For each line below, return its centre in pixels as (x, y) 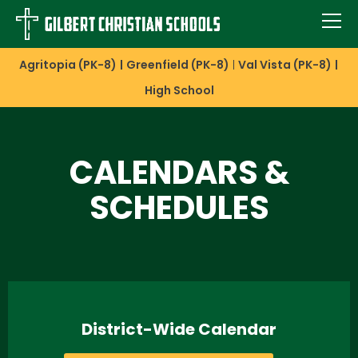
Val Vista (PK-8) (285, 64)
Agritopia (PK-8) (68, 64)
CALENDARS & (179, 172)
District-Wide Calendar (179, 329)
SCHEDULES (179, 207)
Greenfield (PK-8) (177, 64)
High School (179, 90)
